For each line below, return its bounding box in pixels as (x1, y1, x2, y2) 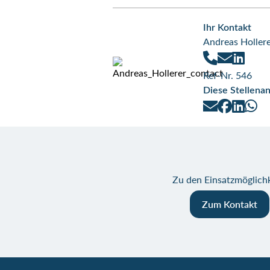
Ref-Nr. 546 (203, 71, 252, 81)
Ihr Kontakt (203, 23, 251, 33)
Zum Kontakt (202, 198, 258, 210)
